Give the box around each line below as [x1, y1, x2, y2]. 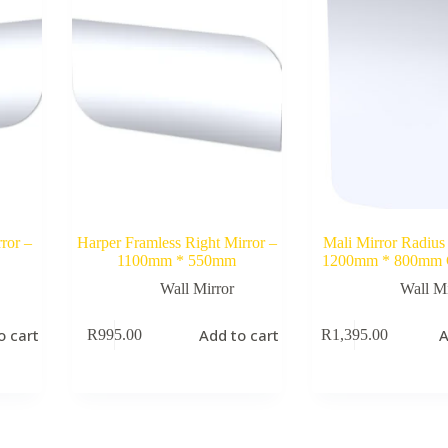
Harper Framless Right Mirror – [76, 233, 277, 251]
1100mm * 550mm [117, 251, 237, 269]
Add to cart [199, 325, 280, 346]
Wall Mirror [159, 279, 234, 297]
